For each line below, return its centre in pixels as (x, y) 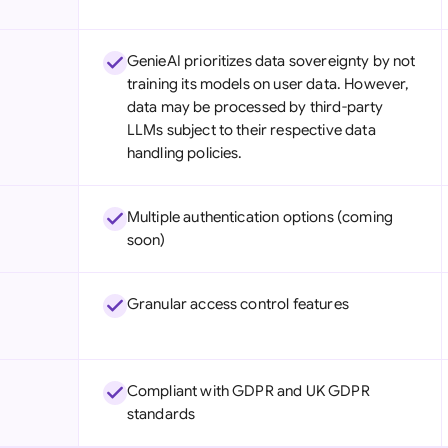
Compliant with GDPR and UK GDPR (248, 391)
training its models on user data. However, (268, 84)
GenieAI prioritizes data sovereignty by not (271, 61)
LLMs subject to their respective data (251, 130)
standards (161, 414)
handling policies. (184, 153)
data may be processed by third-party (255, 107)
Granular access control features (237, 304)
